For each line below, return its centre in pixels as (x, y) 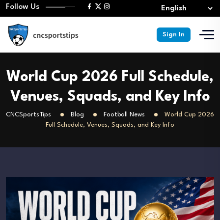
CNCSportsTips (28, 115)
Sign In (174, 34)
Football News (124, 115)
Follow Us (23, 7)
